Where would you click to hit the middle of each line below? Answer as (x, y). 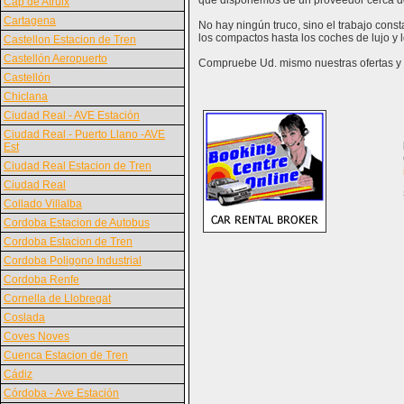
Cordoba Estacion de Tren (68, 242)
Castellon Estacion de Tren (70, 40)
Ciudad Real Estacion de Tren (78, 166)
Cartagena (30, 21)
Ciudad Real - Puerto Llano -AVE (84, 134)
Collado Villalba (43, 204)
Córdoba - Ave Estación (61, 393)
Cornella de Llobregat (57, 298)
